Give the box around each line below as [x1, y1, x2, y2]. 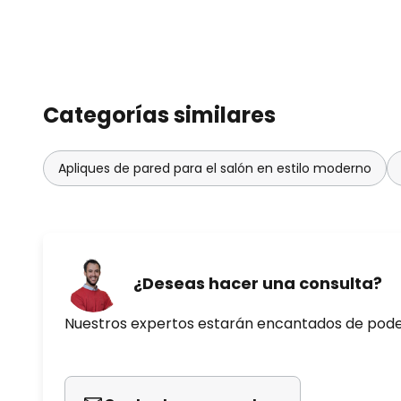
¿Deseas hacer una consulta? [133, 271, 382, 294]
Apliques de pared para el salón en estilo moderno [58, 159, 371, 178]
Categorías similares [43, 100, 276, 131]
